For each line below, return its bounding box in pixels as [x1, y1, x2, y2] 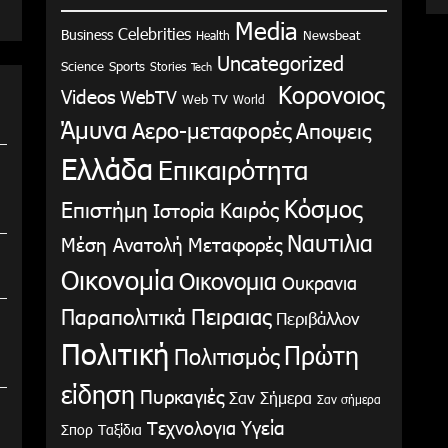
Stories [150, 58, 186, 75]
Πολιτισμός [174, 342, 279, 370]
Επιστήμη [61, 195, 148, 223]
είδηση [61, 378, 135, 411]
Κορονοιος [270, 78, 384, 111]
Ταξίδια [98, 420, 142, 440]
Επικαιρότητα [158, 153, 308, 187]
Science [61, 58, 104, 75]
